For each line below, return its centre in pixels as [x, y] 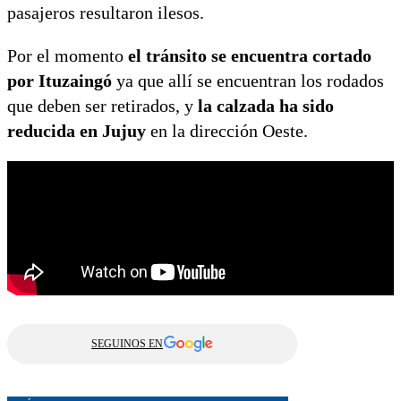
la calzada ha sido [264, 105]
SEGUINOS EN [127, 343]
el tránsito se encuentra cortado [250, 55]
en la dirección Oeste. [231, 130]
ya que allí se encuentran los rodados [248, 80]
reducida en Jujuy [77, 130]
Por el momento [68, 55]
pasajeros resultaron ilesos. [106, 12]
